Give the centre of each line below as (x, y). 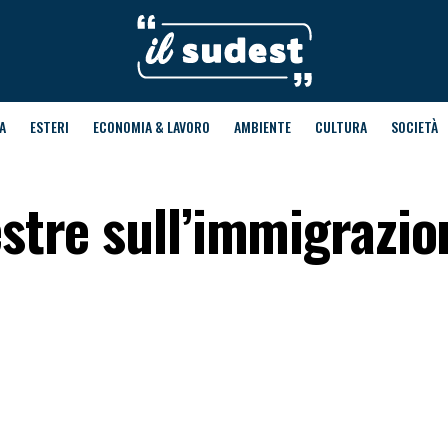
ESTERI (49, 126)
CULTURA (340, 126)
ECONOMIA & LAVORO (151, 126)
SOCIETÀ (414, 126)
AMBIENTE (262, 126)
